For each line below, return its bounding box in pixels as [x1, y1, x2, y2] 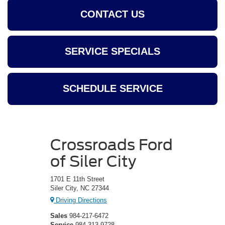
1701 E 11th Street [50, 175, 104, 183]
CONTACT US [80, 9, 145, 20]
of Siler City [50, 152, 136, 170]
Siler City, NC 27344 [50, 184, 109, 192]
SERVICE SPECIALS [65, 46, 160, 57]
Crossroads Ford [50, 135, 173, 154]
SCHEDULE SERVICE [62, 83, 163, 94]
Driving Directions [54, 196, 107, 204]
